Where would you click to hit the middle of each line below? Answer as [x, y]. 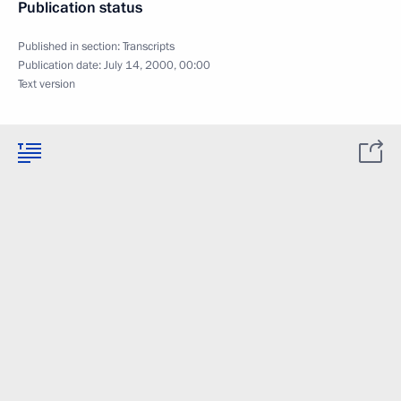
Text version [47, 84]
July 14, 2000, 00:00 [157, 65]
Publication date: [61, 65]
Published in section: [70, 47]
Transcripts [149, 47]
